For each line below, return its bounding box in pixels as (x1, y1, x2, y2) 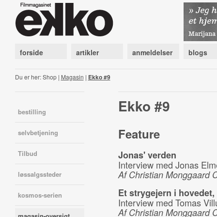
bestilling (17, 107, 46, 116)
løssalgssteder (17, 170, 62, 179)
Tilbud (17, 149, 37, 158)
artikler (76, 47, 99, 57)
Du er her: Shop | (15, 73, 61, 81)
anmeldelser (132, 47, 172, 57)
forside (19, 47, 43, 57)
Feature (118, 125, 160, 142)
